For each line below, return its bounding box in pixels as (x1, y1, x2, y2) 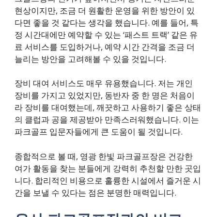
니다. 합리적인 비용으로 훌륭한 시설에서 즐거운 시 (15, 174, 201, 186)
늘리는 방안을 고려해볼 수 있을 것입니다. (15, 53, 166, 64)
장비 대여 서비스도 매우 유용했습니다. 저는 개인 (15, 77, 193, 89)
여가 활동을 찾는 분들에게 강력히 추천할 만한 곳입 (15, 162, 201, 174)
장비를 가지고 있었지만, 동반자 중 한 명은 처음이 (15, 90, 195, 101)
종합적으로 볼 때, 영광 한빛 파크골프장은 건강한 (15, 150, 193, 162)
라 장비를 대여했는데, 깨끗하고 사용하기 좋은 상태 (15, 102, 201, 113)
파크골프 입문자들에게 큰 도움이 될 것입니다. (15, 126, 183, 137)
